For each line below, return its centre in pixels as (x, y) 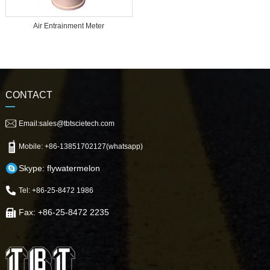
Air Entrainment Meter (69, 26)
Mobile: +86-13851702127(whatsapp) (80, 146)
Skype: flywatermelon (59, 168)
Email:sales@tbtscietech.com (66, 123)
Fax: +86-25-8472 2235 (64, 212)
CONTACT (29, 95)
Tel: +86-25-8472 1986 (56, 190)
